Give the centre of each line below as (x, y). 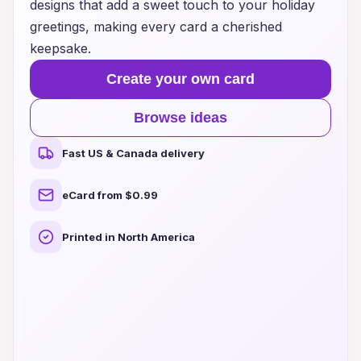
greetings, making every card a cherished (156, 27)
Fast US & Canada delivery (133, 153)
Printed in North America (129, 237)
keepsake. (60, 48)
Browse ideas (180, 117)
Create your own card (180, 79)
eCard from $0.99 (110, 195)
